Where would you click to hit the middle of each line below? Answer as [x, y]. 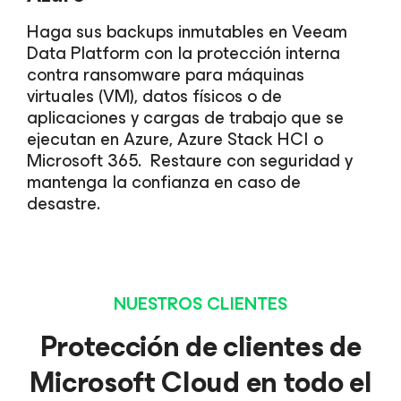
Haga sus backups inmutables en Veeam [187, 32]
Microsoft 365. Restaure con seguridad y [190, 161]
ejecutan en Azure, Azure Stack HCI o [175, 139]
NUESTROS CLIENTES [200, 304]
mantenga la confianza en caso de [164, 182]
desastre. [64, 204]
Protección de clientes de [200, 347]
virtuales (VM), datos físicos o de [154, 96]
